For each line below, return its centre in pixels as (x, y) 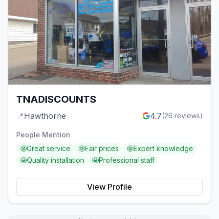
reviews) (188, 116)
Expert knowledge (163, 149)
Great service (49, 149)
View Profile (109, 187)
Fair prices (102, 149)
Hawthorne (45, 116)
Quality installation (55, 160)
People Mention (43, 135)
